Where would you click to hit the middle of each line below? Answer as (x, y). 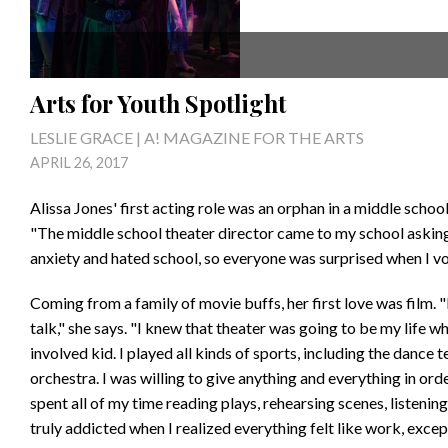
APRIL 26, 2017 (79, 162)
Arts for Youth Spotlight (158, 103)
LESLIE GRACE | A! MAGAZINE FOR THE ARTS (197, 137)
